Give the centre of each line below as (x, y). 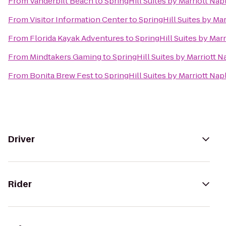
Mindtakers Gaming (66, 57)
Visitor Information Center (79, 19)
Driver (21, 139)
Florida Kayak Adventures (77, 38)
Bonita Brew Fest (62, 75)
